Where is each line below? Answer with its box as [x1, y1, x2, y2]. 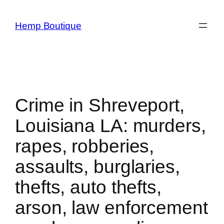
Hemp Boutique [15, 20, 81, 31]
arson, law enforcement [15, 197, 208, 218]
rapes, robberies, [15, 135, 154, 156]
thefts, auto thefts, [15, 176, 161, 197]
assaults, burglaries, [15, 156, 180, 177]
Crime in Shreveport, [15, 94, 184, 115]
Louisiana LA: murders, [15, 115, 206, 136]
